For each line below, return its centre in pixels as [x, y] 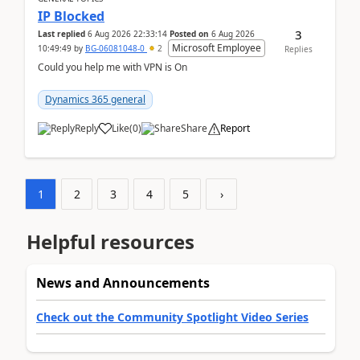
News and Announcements [123, 283]
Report [235, 128]
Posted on [189, 34]
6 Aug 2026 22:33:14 [127, 34]
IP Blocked [71, 16]
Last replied [61, 34]
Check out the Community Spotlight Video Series [172, 317]
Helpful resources [110, 241]
